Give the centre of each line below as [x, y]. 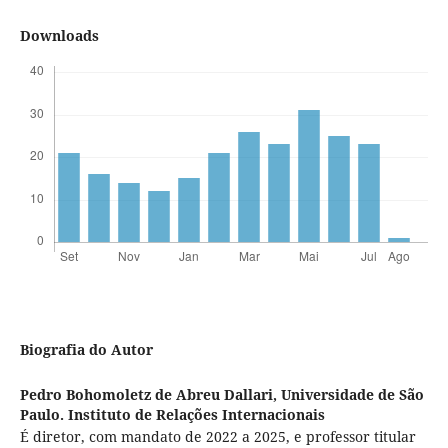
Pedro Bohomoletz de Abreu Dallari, [150, 395]
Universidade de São [352, 395]
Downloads [59, 35]
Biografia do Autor [86, 349]
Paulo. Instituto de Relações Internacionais [172, 415]
